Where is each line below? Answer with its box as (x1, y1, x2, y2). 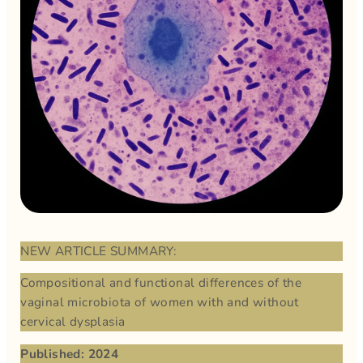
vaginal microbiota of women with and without (20, 293, 299, 311)
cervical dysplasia (20, 313, 126, 331)
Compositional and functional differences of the (20, 274, 302, 292)
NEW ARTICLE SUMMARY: (20, 241, 177, 259)
